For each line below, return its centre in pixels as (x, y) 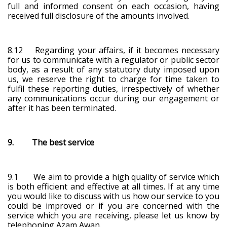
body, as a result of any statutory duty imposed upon (113, 69)
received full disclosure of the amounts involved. (99, 15)
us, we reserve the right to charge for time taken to (113, 79)
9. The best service (51, 142)
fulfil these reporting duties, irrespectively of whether (113, 88)
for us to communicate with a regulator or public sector (113, 60)
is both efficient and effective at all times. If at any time (113, 186)
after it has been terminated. (62, 108)
